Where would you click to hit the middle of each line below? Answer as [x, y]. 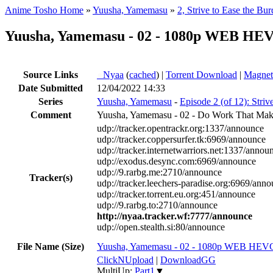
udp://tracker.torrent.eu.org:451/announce [176, 194]
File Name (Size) [51, 246]
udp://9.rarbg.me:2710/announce [159, 172]
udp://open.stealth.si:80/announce [161, 227]
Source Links [51, 74]
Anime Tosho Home [44, 10]
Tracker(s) [51, 177]
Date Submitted [51, 88]
